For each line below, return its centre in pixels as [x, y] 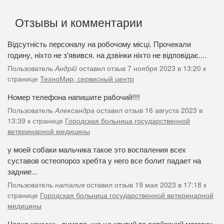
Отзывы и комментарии [79, 22]
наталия [70, 184]
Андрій [66, 68]
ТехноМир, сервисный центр [87, 78]
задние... [22, 171]
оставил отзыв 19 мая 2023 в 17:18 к [145, 184]
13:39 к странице [36, 120]
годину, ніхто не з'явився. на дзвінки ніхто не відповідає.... [107, 54]
